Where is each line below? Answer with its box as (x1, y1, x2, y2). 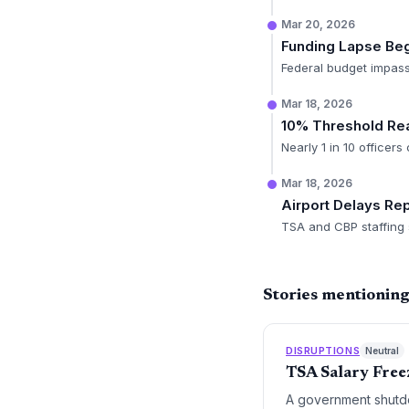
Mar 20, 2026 (281, 17, 355, 31)
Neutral (365, 345, 400, 356)
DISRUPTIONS (286, 343, 361, 357)
